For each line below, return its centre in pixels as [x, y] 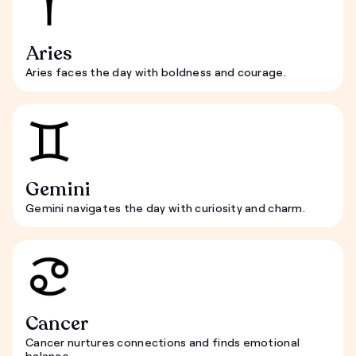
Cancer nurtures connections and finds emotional [163, 342]
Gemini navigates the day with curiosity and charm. [165, 208]
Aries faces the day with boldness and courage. [156, 72]
